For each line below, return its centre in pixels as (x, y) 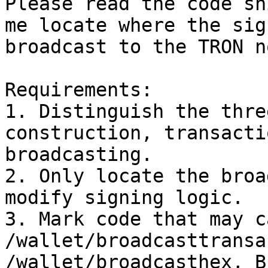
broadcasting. (79, 154)
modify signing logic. (124, 197)
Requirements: (79, 90)
